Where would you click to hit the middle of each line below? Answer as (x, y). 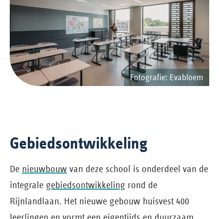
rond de (141, 185)
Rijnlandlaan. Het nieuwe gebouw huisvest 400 (99, 201)
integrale (28, 185)
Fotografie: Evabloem (167, 77)
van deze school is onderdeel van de (138, 169)
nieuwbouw (44, 169)
